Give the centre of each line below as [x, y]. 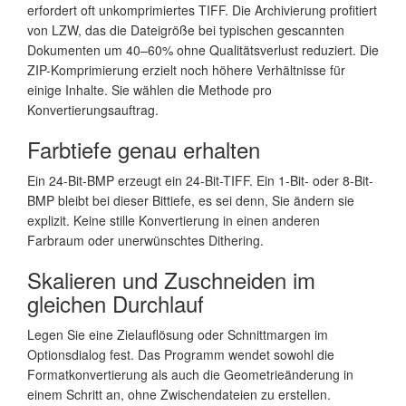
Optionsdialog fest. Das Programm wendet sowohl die [181, 354]
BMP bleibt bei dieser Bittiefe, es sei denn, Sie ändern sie [191, 200]
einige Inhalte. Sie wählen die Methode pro [150, 89]
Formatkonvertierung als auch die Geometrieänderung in [190, 374]
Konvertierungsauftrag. [93, 109]
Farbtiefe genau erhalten [144, 149]
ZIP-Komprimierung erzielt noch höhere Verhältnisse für [186, 69]
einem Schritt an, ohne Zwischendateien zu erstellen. [179, 394]
